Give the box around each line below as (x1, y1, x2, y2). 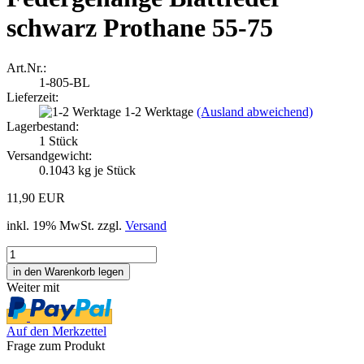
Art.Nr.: (6, 60, 46, 75)
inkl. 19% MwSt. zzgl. (6, 218, 125, 232)
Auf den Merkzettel (6, 323, 106, 338)
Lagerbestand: (6, 119, 79, 133)
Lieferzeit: (6, 89, 58, 104)
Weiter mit (6, 279, 59, 294)
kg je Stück (75, 162, 136, 177)
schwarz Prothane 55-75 (6, 13, 273, 43)
